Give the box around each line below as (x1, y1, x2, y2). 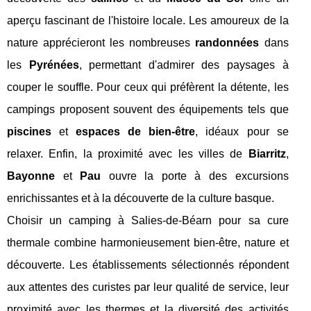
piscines (7, 126, 51, 138)
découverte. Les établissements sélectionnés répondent (7, 259, 289, 271)
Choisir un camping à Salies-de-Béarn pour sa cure (7, 215, 289, 227)
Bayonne (7, 170, 55, 183)
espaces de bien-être (76, 126, 196, 138)
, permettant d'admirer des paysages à (78, 59, 289, 72)
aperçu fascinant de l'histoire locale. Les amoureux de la (7, 15, 289, 27)
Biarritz (248, 148, 286, 160)
